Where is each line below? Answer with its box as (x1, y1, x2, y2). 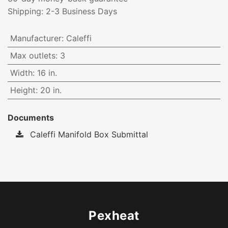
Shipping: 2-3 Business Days (8, 6, 117, 17)
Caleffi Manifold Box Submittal (27, 129, 148, 140)
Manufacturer (10, 33, 62, 44)
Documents (8, 112, 54, 123)
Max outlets (10, 50, 55, 61)
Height (10, 85, 36, 96)
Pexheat (89, 208, 139, 223)
